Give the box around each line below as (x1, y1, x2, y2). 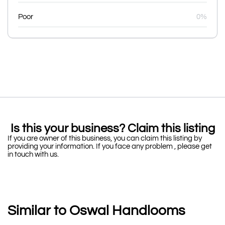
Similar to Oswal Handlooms (8, 203, 185, 218)
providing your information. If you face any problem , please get (8, 143, 212, 150)
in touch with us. (8, 151, 60, 158)
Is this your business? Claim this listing (10, 122, 215, 135)
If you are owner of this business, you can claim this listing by (8, 135, 202, 142)
